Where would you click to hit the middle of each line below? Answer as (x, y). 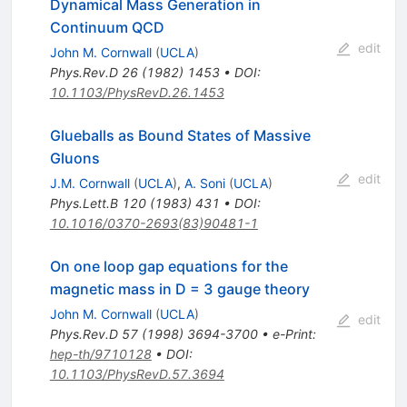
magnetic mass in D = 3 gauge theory (179, 289)
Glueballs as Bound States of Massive (180, 136)
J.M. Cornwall (89, 184)
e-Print (292, 334)
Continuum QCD (107, 28)
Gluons (74, 159)
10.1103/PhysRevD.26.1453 (137, 93)
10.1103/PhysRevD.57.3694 (137, 374)
